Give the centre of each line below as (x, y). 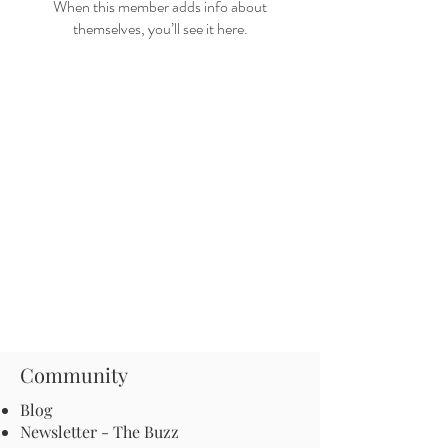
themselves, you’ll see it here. (160, 28)
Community (74, 374)
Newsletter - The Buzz (99, 431)
